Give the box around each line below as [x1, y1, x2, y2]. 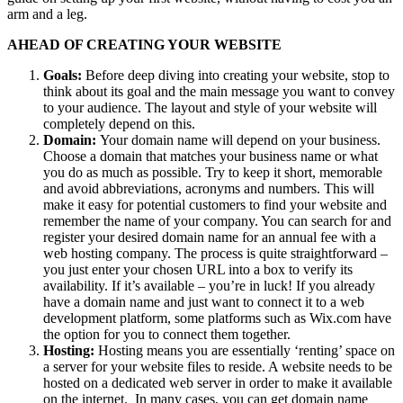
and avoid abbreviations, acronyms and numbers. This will [43, 181, 374, 197]
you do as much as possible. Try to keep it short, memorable [43, 165, 382, 181]
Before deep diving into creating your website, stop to [85, 67, 390, 84]
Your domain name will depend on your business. [100, 132, 381, 148]
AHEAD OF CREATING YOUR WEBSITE [7, 37, 282, 53]
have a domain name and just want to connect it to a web [43, 294, 364, 310]
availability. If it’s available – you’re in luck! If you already [43, 278, 375, 294]
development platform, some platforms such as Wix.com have [43, 310, 391, 327]
